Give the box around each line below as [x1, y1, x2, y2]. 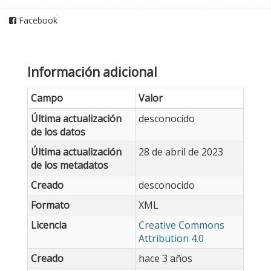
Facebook [16, 15, 57, 26]
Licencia [31, 218, 67, 232]
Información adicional [27, 64, 157, 80]
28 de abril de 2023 [139, 145, 223, 158]
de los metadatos [31, 158, 108, 172]
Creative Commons [139, 218, 224, 232]
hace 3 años [139, 252, 192, 265]
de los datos [31, 125, 85, 139]
